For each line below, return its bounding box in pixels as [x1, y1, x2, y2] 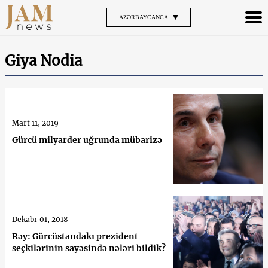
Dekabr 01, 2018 [12, 214, 68, 224]
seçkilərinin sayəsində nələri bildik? [12, 242, 166, 254]
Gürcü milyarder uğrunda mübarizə [12, 134, 162, 145]
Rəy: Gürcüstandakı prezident [12, 230, 138, 242]
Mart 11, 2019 [12, 118, 59, 127]
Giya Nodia [5, 51, 82, 70]
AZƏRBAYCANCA [118, 13, 168, 20]
